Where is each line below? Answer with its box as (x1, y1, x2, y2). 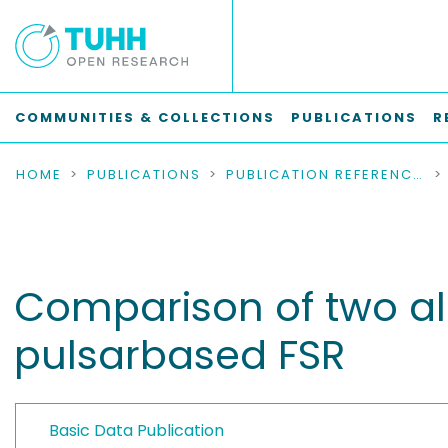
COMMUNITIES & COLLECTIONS (15, 108, 275, 127)
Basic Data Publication (49, 419, 224, 442)
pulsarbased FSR (14, 327, 345, 383)
